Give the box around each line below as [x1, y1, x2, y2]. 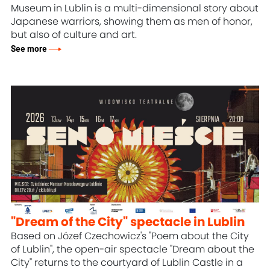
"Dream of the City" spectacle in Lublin [11, 216, 245, 229]
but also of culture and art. [11, 30, 137, 40]
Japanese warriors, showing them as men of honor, [11, 16, 253, 27]
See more [11, 44, 48, 54]
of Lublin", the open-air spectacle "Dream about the [11, 245, 255, 255]
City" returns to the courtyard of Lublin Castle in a [11, 258, 243, 268]
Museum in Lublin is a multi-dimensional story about [11, 3, 259, 13]
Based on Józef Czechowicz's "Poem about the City [11, 231, 250, 242]
